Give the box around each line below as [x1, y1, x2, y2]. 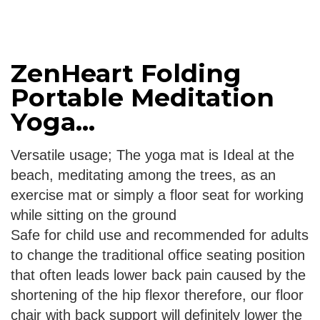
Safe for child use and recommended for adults [11, 227, 309, 244]
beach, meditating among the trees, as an [11, 167, 276, 184]
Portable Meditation [11, 82, 274, 114]
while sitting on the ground [11, 207, 176, 224]
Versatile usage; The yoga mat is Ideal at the [11, 147, 294, 164]
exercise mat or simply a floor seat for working [11, 187, 304, 204]
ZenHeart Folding [11, 58, 241, 89]
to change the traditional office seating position [11, 247, 305, 264]
